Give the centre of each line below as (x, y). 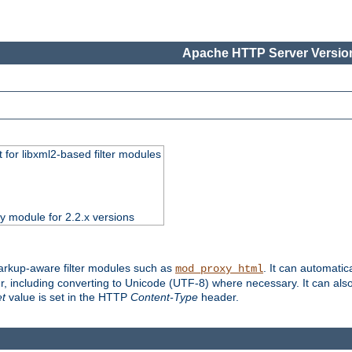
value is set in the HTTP (68, 297)
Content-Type (164, 297)
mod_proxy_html (219, 269)
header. (218, 297)
